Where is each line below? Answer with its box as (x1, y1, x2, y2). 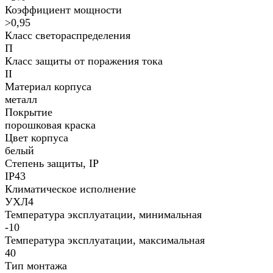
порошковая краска (5, 119, 96, 132)
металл (5, 93, 37, 106)
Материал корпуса (5, 80, 91, 93)
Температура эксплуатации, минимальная (5, 208, 202, 221)
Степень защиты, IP (5, 157, 99, 170)
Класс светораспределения (5, 29, 130, 42)
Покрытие (5, 106, 52, 119)
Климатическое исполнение (5, 183, 136, 196)
